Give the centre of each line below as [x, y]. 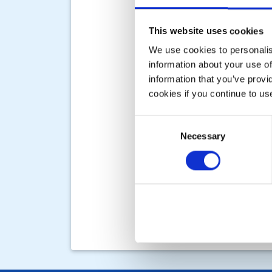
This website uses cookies [206, 31]
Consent [151, 122]
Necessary [203, 136]
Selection [153, 137]
